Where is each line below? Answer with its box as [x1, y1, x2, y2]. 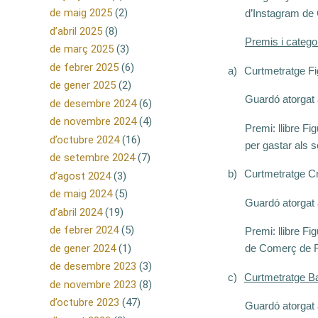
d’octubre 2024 [50, 133, 119, 146]
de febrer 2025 [50, 60, 119, 74]
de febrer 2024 [50, 224, 119, 237]
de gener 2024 [50, 241, 116, 255]
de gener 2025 [50, 79, 116, 92]
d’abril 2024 [50, 205, 102, 219]
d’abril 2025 [50, 24, 102, 38]
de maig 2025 [50, 6, 112, 20]
